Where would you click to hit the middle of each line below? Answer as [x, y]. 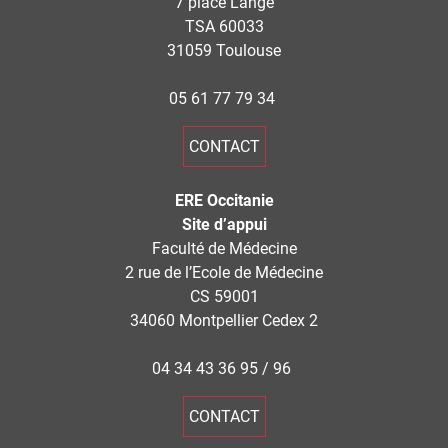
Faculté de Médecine [224, 249]
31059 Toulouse [224, 51]
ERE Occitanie [224, 201]
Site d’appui [224, 225]
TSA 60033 [224, 27]
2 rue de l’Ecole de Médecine [224, 273]
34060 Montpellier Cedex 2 [224, 321]
